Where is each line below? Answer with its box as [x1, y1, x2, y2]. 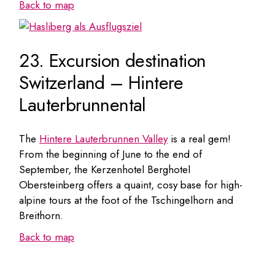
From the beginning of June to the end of [19, 146, 203, 161]
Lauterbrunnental [19, 91, 146, 118]
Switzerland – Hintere [19, 69, 184, 96]
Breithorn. [19, 207, 64, 223]
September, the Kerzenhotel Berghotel [19, 161, 191, 177]
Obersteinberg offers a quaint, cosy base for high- [19, 177, 243, 192]
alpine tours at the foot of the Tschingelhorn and [19, 192, 234, 207]
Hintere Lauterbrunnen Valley [39, 131, 168, 146]
